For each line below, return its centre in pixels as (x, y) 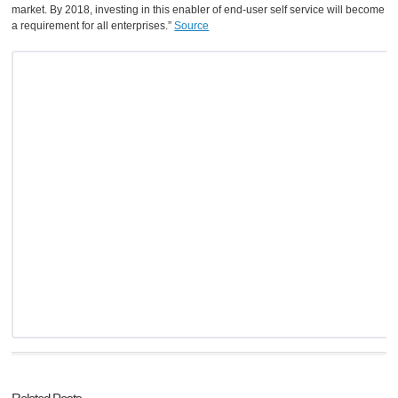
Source (192, 25)
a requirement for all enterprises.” (93, 25)
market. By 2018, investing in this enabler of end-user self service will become (199, 9)
